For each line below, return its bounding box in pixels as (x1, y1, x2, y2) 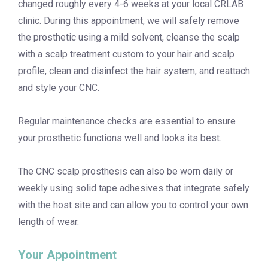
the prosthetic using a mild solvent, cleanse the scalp (18, 32, 240, 44)
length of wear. (18, 216, 79, 228)
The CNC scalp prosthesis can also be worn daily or (18, 166, 233, 178)
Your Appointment (18, 248, 117, 263)
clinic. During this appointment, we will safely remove (18, 15, 239, 27)
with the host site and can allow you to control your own (18, 199, 248, 211)
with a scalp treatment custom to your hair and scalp (18, 48, 234, 60)
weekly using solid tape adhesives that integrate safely (18, 182, 249, 194)
